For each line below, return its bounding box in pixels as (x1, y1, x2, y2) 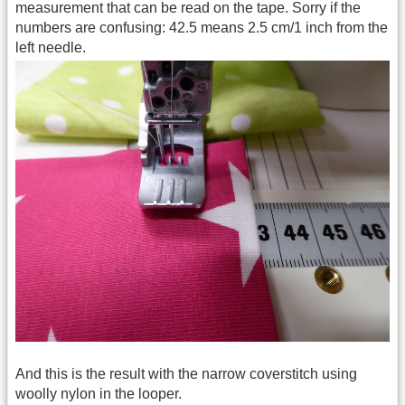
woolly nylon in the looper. (15, 386, 182, 402)
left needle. (15, 39, 86, 55)
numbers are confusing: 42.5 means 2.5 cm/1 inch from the (15, 19, 388, 35)
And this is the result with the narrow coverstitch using (15, 366, 357, 382)
